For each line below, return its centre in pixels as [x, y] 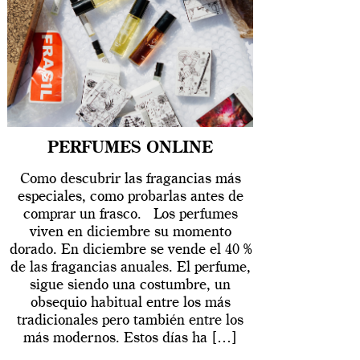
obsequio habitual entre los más [130, 303]
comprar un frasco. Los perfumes [130, 215]
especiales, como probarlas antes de [130, 197]
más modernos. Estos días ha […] [131, 339]
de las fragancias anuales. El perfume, [130, 268]
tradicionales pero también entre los [131, 321]
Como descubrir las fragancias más [130, 180]
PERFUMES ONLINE [131, 149]
